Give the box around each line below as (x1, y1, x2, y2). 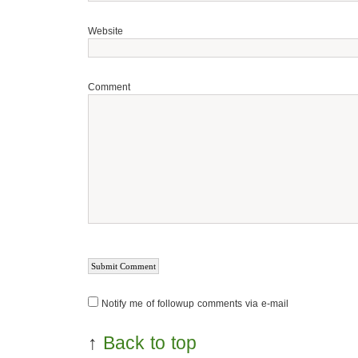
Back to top (103, 332, 197, 353)
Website (88, 26, 123, 37)
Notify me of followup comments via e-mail (101, 298, 288, 309)
